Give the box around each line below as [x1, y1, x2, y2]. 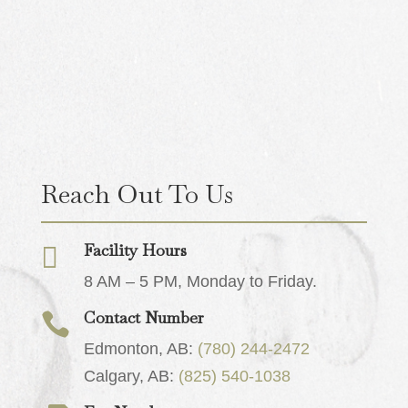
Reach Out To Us [40, 178, 233, 211]
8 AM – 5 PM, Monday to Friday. [83, 272, 317, 291]
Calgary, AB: [83, 367, 178, 386]
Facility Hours [83, 240, 187, 261]
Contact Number [83, 307, 204, 329]
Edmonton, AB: [83, 340, 198, 359]
